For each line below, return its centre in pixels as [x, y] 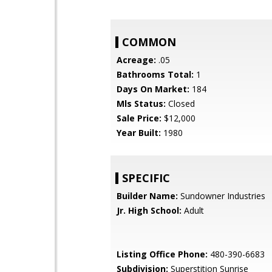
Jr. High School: [149, 210]
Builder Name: [147, 196]
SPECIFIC [146, 178]
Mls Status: [141, 104]
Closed [180, 104]
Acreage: [136, 60]
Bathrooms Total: [155, 74]
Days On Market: [153, 89]
